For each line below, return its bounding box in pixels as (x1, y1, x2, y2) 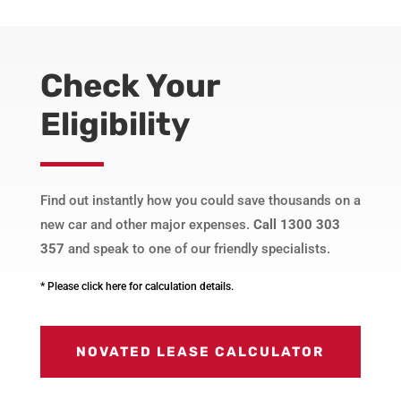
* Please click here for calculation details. (39, 280, 234, 294)
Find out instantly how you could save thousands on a (39, 192, 361, 209)
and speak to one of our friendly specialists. (64, 241, 330, 258)
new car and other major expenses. (39, 217, 253, 234)
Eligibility (39, 105, 190, 144)
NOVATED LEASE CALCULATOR (76, 343, 325, 360)
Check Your (39, 66, 219, 106)
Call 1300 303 (252, 217, 340, 234)
